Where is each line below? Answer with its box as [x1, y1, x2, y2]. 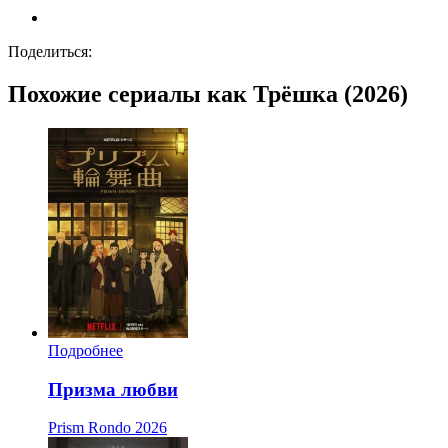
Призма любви [48, 378, 178, 400]
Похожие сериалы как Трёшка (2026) [8, 81, 408, 108]
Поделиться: [8, 43, 92, 61]
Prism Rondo [48, 419, 131, 437]
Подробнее [48, 341, 123, 359]
